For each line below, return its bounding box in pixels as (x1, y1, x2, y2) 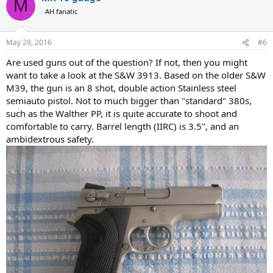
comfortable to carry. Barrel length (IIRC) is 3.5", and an (6, 120, 239, 132)
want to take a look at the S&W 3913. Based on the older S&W (6, 69, 266, 81)
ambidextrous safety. (6, 133, 94, 145)
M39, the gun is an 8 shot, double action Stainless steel (6, 82, 236, 94)
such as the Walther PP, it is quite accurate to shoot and (6, 107, 237, 119)
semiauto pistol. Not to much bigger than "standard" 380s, (6, 94, 252, 107)
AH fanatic (45, 6, 77, 16)
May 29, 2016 (6, 37, 52, 48)
